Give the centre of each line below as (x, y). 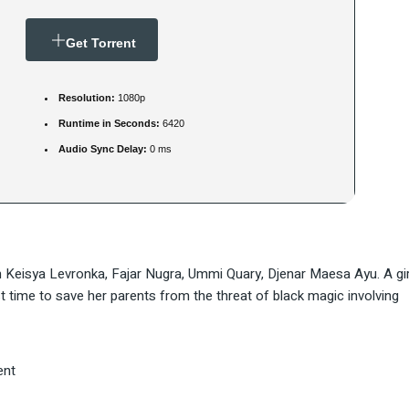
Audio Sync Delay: (103, 149)
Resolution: (87, 98)
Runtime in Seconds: (109, 124)
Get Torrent (101, 43)
